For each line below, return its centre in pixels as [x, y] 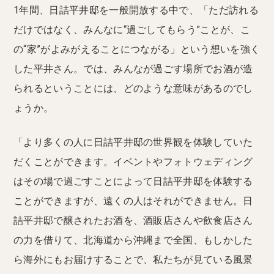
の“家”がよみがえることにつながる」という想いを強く [137, 49]
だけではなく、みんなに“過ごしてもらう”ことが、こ [132, 29]
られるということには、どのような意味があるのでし [133, 88]
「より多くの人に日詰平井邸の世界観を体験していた [133, 142]
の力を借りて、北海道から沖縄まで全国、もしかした [133, 240]
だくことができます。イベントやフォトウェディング [133, 161]
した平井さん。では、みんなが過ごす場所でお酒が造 [133, 68]
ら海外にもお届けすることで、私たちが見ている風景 [133, 259]
